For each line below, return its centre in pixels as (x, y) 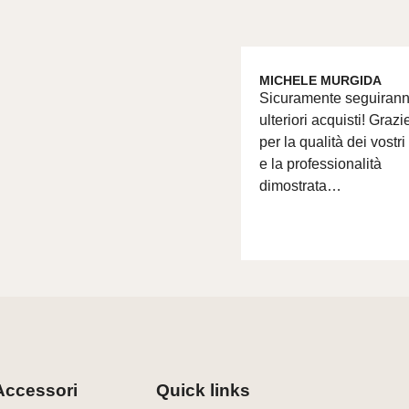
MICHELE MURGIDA (321, 81)
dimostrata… (301, 186)
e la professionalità (321, 164)
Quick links (204, 390)
